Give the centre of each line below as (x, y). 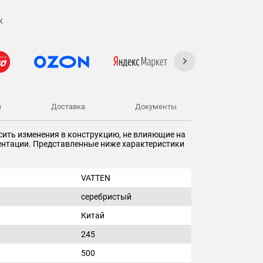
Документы (156, 107)
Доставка (68, 107)
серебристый (106, 197)
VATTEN (96, 178)
